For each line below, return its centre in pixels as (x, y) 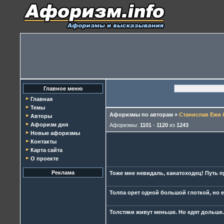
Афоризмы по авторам (141, 114)
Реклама (63, 172)
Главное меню (63, 88)
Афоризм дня (49, 124)
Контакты (43, 141)
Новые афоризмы (55, 133)
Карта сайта (46, 150)
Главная (41, 99)
